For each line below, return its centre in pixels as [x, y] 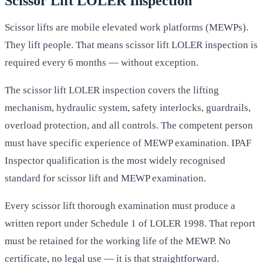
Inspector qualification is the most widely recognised [115, 160]
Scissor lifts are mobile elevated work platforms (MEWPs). [127, 28]
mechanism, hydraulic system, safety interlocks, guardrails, [128, 107]
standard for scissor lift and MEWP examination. [105, 178]
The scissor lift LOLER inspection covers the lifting [112, 90]
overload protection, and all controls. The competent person [129, 125]
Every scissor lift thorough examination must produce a [120, 205]
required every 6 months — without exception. [102, 63]
